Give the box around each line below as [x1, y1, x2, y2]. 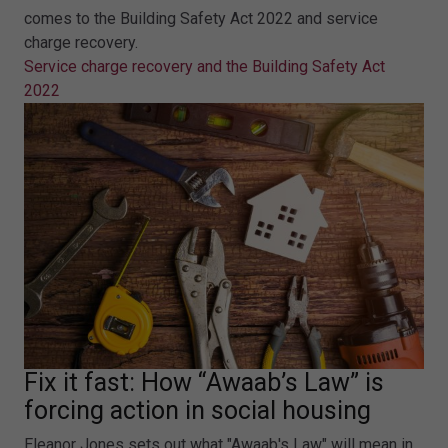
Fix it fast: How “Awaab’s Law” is [24, 368, 384, 398]
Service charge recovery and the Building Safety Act [24, 56, 385, 76]
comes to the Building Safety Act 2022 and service [24, 8, 378, 28]
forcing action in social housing [24, 396, 371, 426]
